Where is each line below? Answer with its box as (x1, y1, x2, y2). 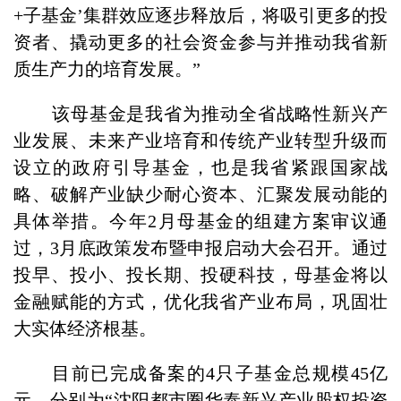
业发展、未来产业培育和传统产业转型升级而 (13, 130, 388, 150)
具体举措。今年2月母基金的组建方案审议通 (13, 210, 388, 231)
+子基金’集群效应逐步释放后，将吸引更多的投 (13, 4, 388, 25)
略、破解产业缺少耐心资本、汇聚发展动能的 (13, 183, 388, 204)
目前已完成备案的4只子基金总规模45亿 (47, 363, 388, 383)
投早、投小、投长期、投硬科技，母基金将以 (13, 264, 388, 285)
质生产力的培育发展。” (13, 58, 200, 79)
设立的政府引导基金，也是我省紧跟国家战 (13, 157, 388, 177)
